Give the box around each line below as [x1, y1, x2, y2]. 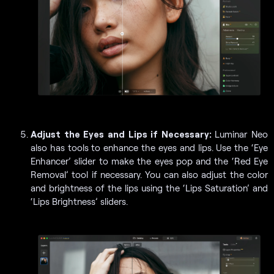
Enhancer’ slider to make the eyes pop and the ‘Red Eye [31, 155, 268, 166]
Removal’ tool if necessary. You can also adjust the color [31, 168, 268, 180]
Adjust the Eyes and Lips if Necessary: [31, 128, 215, 139]
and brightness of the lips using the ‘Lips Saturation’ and [31, 182, 268, 193]
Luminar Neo [215, 128, 268, 139]
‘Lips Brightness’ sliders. [31, 195, 128, 207]
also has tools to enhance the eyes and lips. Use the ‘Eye [31, 141, 268, 153]
